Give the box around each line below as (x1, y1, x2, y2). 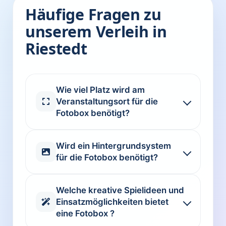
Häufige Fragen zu (25, 4, 161, 25)
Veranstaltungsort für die (56, 96, 158, 106)
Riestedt (25, 38, 87, 59)
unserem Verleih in (25, 21, 167, 42)
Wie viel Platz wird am (56, 84, 145, 95)
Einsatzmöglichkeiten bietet (56, 196, 168, 207)
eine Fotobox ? (56, 208, 115, 218)
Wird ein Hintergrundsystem (56, 140, 171, 151)
